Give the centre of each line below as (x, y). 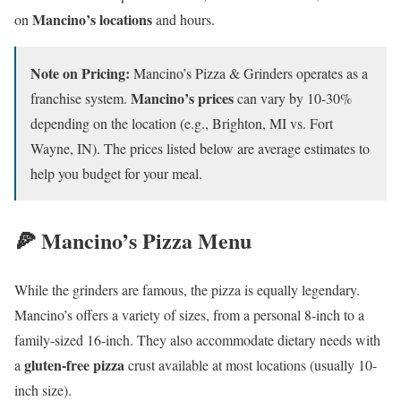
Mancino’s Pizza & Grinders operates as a (249, 73)
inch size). (43, 389)
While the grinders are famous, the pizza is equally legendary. (187, 289)
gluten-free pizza (74, 364)
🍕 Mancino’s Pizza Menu (133, 241)
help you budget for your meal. (116, 174)
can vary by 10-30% (293, 98)
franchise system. (81, 98)
